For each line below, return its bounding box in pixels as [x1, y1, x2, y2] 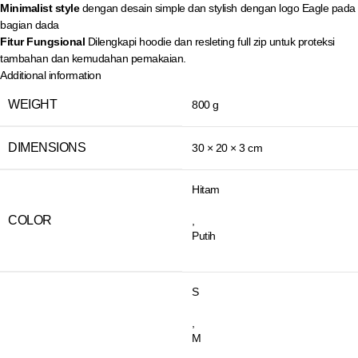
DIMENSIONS [8, 140, 86, 154]
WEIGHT [8, 97, 58, 111]
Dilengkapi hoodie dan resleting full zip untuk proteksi [87, 34, 335, 48]
